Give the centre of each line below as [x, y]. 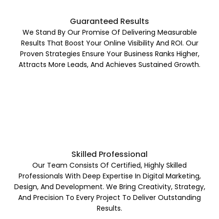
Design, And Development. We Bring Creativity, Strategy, [109, 186]
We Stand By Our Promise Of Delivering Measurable [109, 32]
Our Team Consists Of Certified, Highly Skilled [109, 165]
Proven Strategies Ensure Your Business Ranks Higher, [109, 54]
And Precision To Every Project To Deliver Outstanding [109, 197]
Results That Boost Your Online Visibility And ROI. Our [109, 43]
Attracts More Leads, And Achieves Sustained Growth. [109, 64]
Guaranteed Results [109, 21]
